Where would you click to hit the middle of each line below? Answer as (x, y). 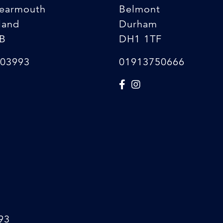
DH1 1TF (140, 39)
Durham (138, 24)
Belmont (140, 9)
